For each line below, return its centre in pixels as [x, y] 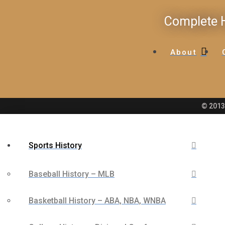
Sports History [55, 145]
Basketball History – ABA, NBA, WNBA [97, 201]
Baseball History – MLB [72, 174]
